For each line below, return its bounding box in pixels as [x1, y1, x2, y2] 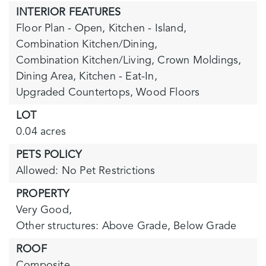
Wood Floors [136, 87, 200, 98]
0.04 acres [16, 126, 66, 137]
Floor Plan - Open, [16, 23, 106, 34]
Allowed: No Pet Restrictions [16, 166, 156, 176]
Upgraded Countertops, [16, 87, 134, 98]
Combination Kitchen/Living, [16, 55, 155, 66]
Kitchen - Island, [108, 23, 187, 34]
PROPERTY [16, 189, 69, 199]
